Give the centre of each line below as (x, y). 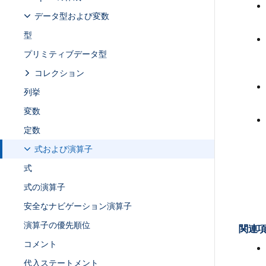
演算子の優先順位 (57, 225)
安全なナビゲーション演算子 (78, 206)
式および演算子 (64, 149)
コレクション (59, 73)
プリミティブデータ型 (65, 54)
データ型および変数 (72, 16)
